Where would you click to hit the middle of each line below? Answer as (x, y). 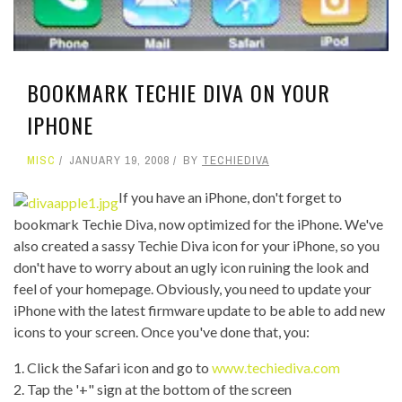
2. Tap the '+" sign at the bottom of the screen (153, 389)
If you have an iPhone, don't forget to (230, 197)
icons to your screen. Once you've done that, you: (162, 331)
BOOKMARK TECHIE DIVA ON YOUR (179, 93)
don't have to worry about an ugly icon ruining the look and (191, 267)
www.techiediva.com (276, 367)
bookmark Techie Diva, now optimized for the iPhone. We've (198, 223)
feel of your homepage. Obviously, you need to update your (192, 288)
